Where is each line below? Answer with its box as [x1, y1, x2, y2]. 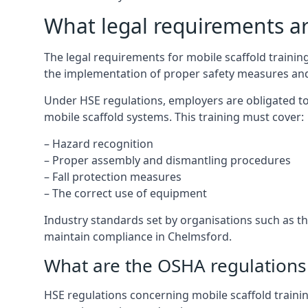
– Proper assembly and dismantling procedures [44, 153, 291, 168]
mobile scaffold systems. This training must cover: [44, 109, 304, 124]
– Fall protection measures [44, 169, 181, 184]
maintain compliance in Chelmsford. [44, 229, 232, 244]
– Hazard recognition [44, 136, 153, 151]
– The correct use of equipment [44, 186, 207, 201]
